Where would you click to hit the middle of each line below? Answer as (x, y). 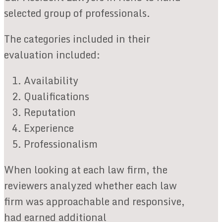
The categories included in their (77, 39)
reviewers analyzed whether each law (90, 185)
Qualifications (56, 96)
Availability (51, 80)
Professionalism (61, 144)
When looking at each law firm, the (86, 169)
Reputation (50, 112)
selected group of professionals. (77, 13)
